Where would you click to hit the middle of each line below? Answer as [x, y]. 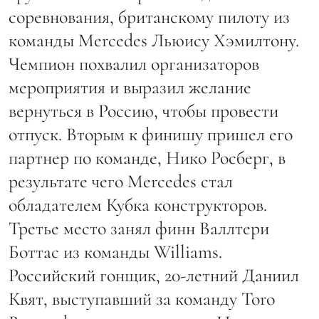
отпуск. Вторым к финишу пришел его [151, 135]
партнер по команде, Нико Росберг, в [147, 158]
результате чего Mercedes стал [121, 182]
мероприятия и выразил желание [130, 88]
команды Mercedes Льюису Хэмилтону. [154, 41]
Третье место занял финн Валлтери [139, 229]
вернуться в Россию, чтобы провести [143, 111]
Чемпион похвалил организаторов [134, 64]
